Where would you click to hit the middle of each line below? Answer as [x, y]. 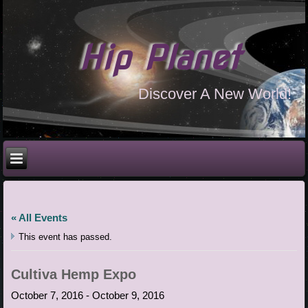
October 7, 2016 [47, 295]
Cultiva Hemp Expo [74, 274]
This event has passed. [66, 236]
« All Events [40, 217]
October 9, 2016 [129, 295]
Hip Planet [159, 57]
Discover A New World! [214, 93]
